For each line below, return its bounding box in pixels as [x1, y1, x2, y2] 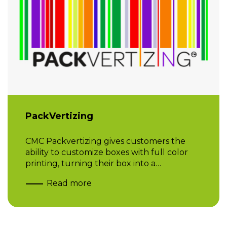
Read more [47, 178, 92, 188]
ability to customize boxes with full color [25, 147, 188, 158]
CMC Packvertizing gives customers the [25, 136, 185, 146]
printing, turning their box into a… [25, 159, 161, 169]
